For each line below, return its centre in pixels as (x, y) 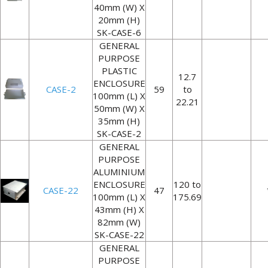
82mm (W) (119, 222)
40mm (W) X (119, 7)
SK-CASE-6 (119, 32)
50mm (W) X (119, 108)
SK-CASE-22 (119, 234)
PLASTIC (119, 71)
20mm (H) (119, 20)
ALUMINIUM (119, 172)
